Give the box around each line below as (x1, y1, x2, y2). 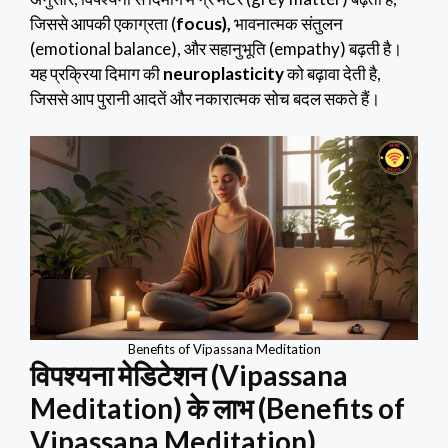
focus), (176, 12, 234, 34)
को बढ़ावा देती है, (284, 62, 381, 84)
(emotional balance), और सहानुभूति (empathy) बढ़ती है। (30, 37, 402, 59)
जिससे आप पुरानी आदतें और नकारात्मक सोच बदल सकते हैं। (30, 87, 380, 109)
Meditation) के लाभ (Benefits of (30, 391, 405, 426)
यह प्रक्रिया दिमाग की (30, 62, 163, 84)
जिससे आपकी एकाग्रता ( (30, 12, 176, 34)
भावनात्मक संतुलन (234, 12, 343, 34)
